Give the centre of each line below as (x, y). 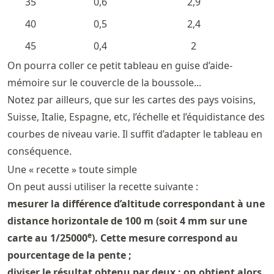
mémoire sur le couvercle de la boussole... (104, 83)
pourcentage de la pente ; (69, 255)
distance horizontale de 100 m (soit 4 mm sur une (127, 221)
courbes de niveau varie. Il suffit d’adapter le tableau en (135, 134)
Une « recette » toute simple (72, 170)
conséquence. (39, 151)
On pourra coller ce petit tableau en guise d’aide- (120, 66)
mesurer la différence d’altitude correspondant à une (136, 204)
